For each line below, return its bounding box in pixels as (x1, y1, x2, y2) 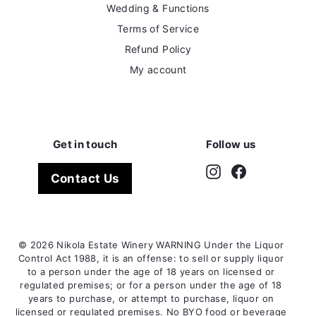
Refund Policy (124, 43, 192, 55)
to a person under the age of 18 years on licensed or (27, 266, 275, 277)
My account (129, 63, 187, 75)
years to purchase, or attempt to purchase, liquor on (28, 293, 274, 304)
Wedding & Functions (107, 2, 209, 14)
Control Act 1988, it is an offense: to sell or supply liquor (18, 253, 284, 264)
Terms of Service (117, 23, 199, 35)
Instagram (220, 164, 269, 176)
